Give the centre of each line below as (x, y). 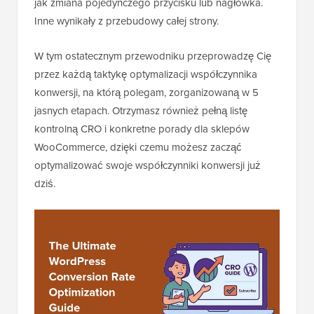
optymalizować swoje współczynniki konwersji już (148, 165)
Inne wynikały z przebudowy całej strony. (127, 21)
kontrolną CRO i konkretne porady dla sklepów (142, 129)
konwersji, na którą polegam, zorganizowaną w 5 (146, 93)
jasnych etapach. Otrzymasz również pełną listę (141, 111)
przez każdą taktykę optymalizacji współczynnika (146, 74)
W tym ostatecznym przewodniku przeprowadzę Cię (153, 56)
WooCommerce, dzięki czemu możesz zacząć (138, 147)
